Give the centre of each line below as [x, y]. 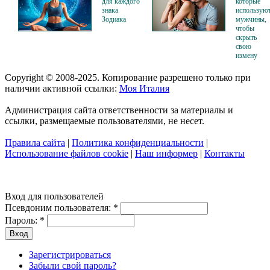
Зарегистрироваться [70, 254]
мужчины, [251, 19]
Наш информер [166, 153]
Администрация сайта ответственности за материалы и [119, 110]
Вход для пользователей [54, 196]
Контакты [224, 153]
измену [246, 55]
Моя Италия [144, 88]
